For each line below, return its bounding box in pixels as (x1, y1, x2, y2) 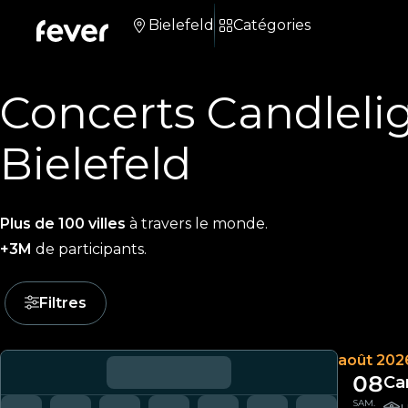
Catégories (233, 16, 311, 34)
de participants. (32, 240, 147, 258)
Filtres (39, 294, 87, 311)
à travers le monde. (126, 215, 268, 232)
